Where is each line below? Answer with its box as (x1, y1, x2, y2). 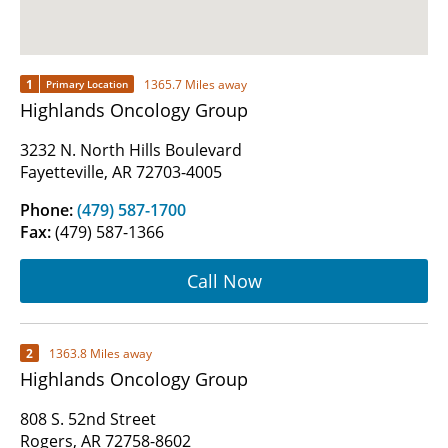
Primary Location (46, 77, 128, 92)
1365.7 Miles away (144, 75, 247, 93)
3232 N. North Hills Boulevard (20, 139, 242, 162)
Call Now (186, 268, 262, 293)
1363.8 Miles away (49, 344, 152, 362)
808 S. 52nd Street (20, 408, 156, 431)
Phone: (20, 199, 77, 222)
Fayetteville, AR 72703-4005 (20, 161, 222, 184)
